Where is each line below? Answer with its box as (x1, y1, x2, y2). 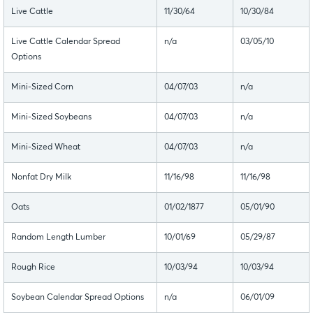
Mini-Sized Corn (11, 82, 73, 92)
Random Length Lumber (11, 233, 105, 242)
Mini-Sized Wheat (11, 143, 80, 152)
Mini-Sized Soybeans (11, 112, 92, 122)
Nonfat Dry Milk (11, 173, 71, 182)
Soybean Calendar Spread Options (11, 293, 144, 302)
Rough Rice (11, 263, 55, 272)
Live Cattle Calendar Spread (11, 37, 120, 46)
